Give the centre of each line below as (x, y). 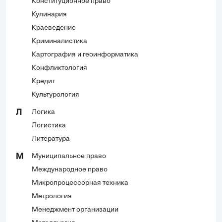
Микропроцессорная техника (80, 183)
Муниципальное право (69, 156)
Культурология (55, 95)
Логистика (49, 125)
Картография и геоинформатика (85, 55)
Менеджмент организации (75, 210)
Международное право (70, 169)
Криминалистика (59, 41)
